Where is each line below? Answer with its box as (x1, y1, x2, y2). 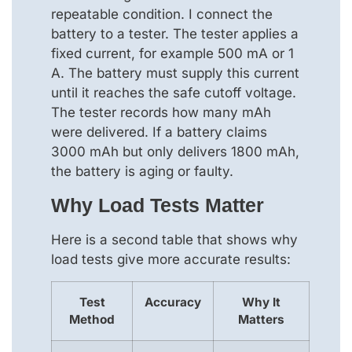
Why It (242, 294, 280, 310)
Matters (238, 311, 284, 327)
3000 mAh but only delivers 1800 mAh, (51, 144, 299, 160)
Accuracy (145, 294, 201, 310)
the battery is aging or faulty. (51, 163, 233, 180)
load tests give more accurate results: (51, 251, 291, 268)
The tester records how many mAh (51, 104, 271, 121)
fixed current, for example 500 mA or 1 (51, 46, 294, 62)
